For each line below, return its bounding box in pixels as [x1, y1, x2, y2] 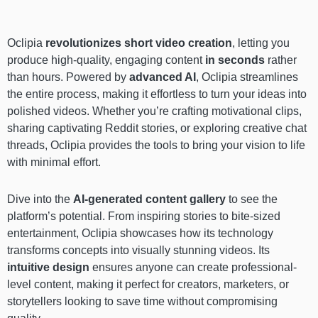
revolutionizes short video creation [43, 37, 232, 50]
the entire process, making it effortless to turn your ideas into [7, 88, 307, 101]
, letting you [232, 37, 290, 50]
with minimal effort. [7, 156, 101, 169]
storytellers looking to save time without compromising [7, 295, 278, 308]
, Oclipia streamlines [196, 71, 298, 84]
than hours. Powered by [7, 71, 129, 84]
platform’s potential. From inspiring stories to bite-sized [7, 210, 280, 223]
